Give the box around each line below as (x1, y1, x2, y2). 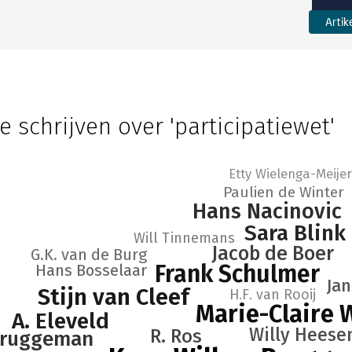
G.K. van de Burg (30, 245, 148, 264)
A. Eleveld (11, 308, 109, 334)
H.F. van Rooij (229, 286, 316, 303)
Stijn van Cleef (37, 284, 191, 311)
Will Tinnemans (133, 229, 235, 247)
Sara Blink (244, 220, 346, 246)
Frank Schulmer (155, 260, 321, 288)
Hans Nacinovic (192, 199, 342, 224)
